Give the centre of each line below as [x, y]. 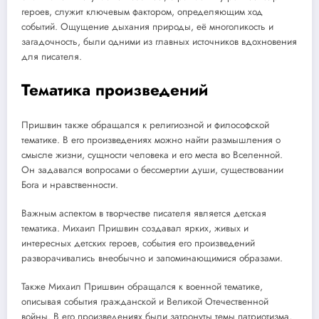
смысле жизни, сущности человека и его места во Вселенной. [152, 155]
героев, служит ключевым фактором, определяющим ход [142, 12]
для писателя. [52, 57]
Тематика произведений [115, 89]
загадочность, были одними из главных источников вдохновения [159, 42]
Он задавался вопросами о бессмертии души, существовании [152, 170]
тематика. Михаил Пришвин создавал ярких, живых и [135, 229]
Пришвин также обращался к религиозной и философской [145, 125]
